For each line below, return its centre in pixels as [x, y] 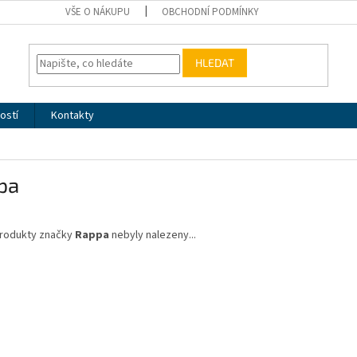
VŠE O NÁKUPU [98, 12]
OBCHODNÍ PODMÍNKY [210, 12]
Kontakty [73, 116]
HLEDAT [215, 63]
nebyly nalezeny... [153, 235]
